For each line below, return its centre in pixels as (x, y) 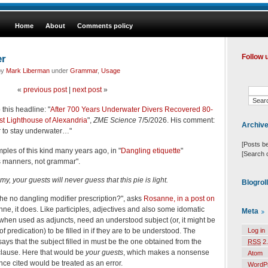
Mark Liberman (28, 70)
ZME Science (115, 120)
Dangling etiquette (151, 150)
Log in (256, 231)
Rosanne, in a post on (179, 198)
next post (87, 89)
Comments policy (105, 26)
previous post (45, 89)
